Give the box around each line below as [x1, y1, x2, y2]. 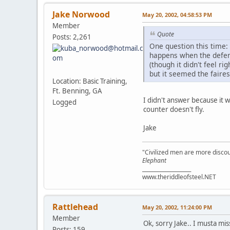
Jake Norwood [52, 9, 110, 21]
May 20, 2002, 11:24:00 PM [142, 203, 212, 211]
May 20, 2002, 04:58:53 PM [142, 11, 212, 19]
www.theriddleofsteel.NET [142, 172, 216, 181]
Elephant [142, 156, 166, 165]
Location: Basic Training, [52, 76, 127, 86]
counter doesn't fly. [143, 104, 204, 114]
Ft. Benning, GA [52, 86, 102, 96]
